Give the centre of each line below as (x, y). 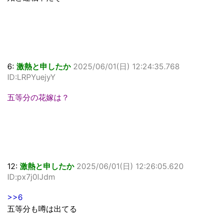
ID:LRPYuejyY (31, 77)
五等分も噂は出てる (42, 209)
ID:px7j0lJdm (31, 177)
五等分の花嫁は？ (38, 97)
